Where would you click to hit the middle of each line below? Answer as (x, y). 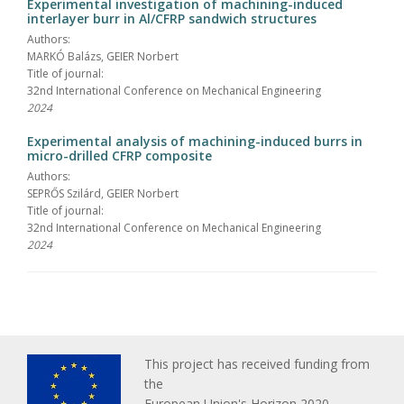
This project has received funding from (257, 363)
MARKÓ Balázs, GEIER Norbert (103, 56)
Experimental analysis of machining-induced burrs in (195, 141)
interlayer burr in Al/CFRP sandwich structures (172, 18)
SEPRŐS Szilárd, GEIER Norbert (103, 193)
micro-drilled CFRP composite (119, 155)
